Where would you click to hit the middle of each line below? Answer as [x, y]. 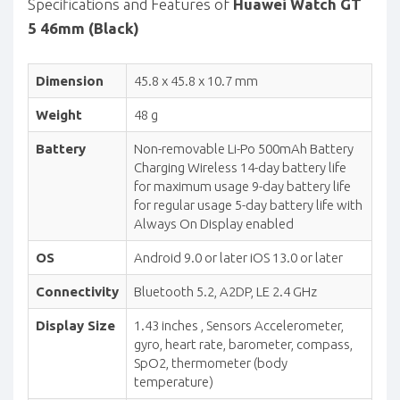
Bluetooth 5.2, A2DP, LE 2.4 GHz [225, 291]
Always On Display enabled [214, 223]
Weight [59, 114]
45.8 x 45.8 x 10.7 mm [196, 80]
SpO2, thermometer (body [211, 362]
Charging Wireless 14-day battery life [240, 167]
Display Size [75, 325]
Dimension [70, 80]
